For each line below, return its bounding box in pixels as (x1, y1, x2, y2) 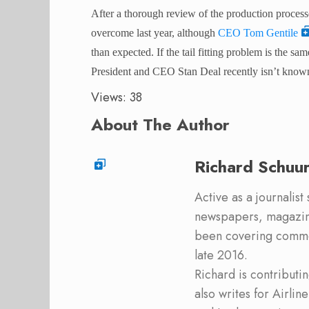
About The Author (91, 112, 230, 137)
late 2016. (195, 246, 248, 265)
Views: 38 (91, 88, 142, 107)
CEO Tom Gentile (218, 27, 298, 39)
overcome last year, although (91, 27, 218, 39)
